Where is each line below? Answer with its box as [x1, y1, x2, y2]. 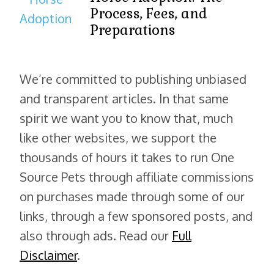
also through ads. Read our [20, 227, 172, 243]
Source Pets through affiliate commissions [20, 168, 254, 185]
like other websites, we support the [20, 129, 217, 146]
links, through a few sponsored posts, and [20, 207, 253, 224]
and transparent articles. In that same [20, 90, 229, 106]
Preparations [90, 21, 176, 39]
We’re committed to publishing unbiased [20, 70, 246, 87]
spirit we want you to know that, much [20, 109, 233, 126]
